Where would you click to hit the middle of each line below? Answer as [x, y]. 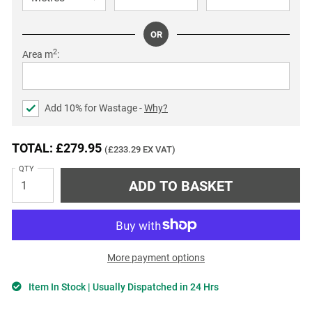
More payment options [156, 258]
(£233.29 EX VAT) [140, 149]
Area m [38, 54]
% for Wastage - [110, 108]
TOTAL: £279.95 [58, 148]
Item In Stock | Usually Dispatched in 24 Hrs [124, 287]
